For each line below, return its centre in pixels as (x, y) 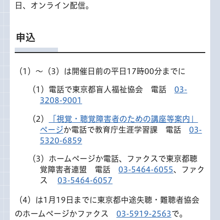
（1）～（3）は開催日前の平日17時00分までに (100, 71)
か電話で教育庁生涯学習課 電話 (126, 129)
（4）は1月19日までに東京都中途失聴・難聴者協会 (107, 200)
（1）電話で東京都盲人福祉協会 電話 (101, 90)
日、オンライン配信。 (54, 5)
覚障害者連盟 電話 (79, 169)
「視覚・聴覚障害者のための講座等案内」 (124, 119)
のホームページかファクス (66, 213)
